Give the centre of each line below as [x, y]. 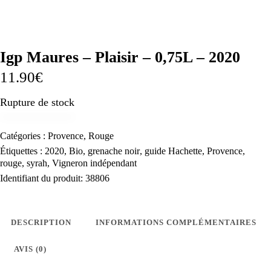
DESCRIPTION [41, 223]
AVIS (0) [30, 249]
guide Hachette [173, 151]
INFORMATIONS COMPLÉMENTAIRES [176, 223]
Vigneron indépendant [94, 163]
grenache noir [114, 151]
